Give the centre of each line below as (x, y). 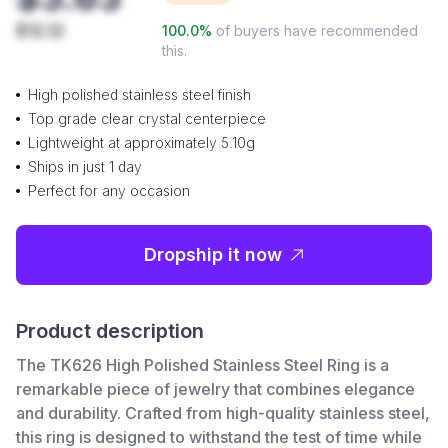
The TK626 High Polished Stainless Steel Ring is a (202, 365)
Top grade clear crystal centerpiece (147, 118)
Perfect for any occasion (109, 190)
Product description (110, 331)
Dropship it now (213, 254)
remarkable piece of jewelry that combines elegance (215, 389)
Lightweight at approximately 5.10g (141, 142)
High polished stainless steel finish (139, 94)
